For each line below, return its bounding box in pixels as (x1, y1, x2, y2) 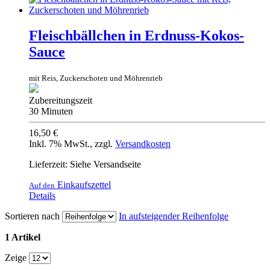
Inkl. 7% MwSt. (29, 138, 90, 149)
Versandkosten (115, 138, 171, 149)
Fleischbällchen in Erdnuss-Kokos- (29, 27, 244, 43)
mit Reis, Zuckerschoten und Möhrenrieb (29, 73, 163, 83)
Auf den (29, 180, 55, 190)
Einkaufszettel (55, 179, 111, 190)
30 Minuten (29, 105, 73, 116)
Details (29, 190, 55, 201)
